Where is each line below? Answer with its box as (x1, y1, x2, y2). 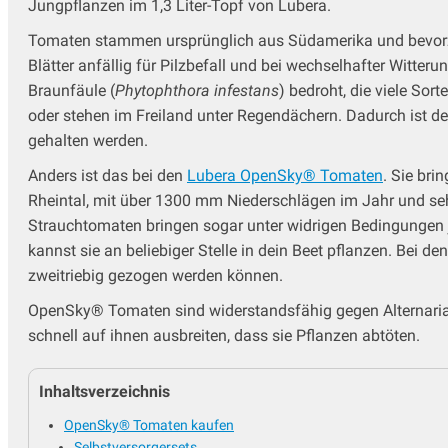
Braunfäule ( (28, 81, 115, 101)
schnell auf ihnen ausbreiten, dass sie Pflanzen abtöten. (28, 326, 420, 346)
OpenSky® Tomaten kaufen (64, 417, 234, 434)
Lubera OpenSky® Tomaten (187, 166, 383, 186)
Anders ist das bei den (28, 166, 187, 186)
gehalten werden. (28, 131, 148, 151)
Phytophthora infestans (115, 81, 279, 101)
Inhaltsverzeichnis (39, 382, 170, 402)
